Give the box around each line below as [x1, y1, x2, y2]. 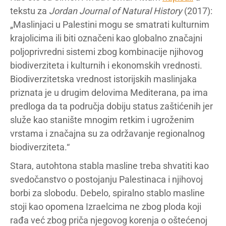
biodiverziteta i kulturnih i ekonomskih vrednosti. [10, 60, 202, 71]
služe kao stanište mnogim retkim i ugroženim [10, 114, 194, 125]
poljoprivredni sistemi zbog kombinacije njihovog [10, 46, 203, 57]
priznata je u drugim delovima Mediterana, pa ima [10, 87, 208, 98]
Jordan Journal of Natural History [49, 5, 182, 16]
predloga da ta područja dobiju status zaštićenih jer [10, 100, 213, 111]
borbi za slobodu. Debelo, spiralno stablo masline [10, 187, 205, 198]
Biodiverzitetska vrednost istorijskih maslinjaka [10, 73, 197, 84]
